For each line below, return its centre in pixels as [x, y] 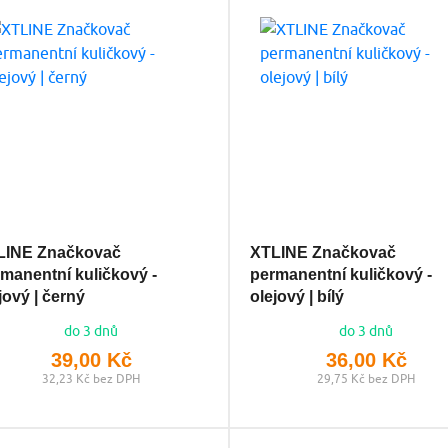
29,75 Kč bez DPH [366, 378]
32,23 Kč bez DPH [91, 378]
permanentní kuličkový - [340, 274]
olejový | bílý [296, 296]
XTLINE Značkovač [322, 252]
